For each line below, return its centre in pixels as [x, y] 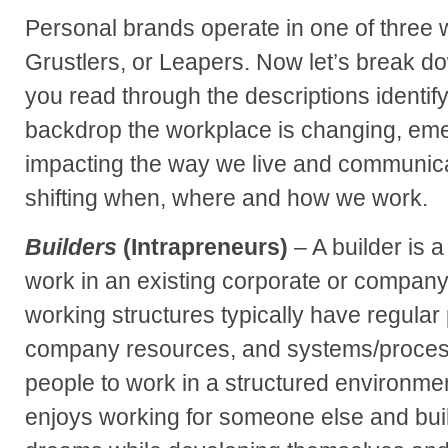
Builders [71, 247]
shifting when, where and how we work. [226, 198]
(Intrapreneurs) [202, 247]
